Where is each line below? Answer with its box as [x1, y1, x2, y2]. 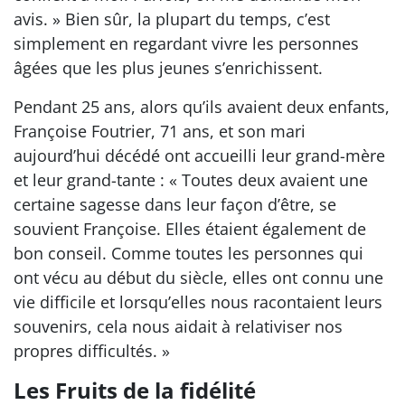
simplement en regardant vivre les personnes [14, 33, 359, 54]
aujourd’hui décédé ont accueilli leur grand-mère [14, 145, 385, 166]
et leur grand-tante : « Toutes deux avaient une [14, 169, 368, 191]
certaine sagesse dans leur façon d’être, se [14, 193, 336, 215]
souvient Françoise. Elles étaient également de [14, 218, 366, 240]
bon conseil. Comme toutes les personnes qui [14, 242, 363, 264]
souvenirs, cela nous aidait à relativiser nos [14, 316, 343, 337]
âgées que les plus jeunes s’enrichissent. [14, 57, 323, 79]
